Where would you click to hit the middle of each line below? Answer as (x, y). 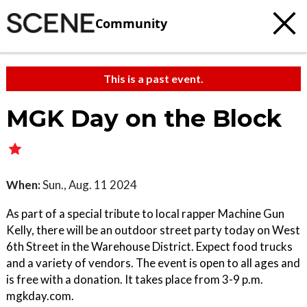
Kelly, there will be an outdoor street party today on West (153, 230)
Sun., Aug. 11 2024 (89, 185)
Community (131, 23)
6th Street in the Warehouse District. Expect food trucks (149, 246)
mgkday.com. (40, 296)
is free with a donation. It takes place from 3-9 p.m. (135, 279)
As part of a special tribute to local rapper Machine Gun (145, 213)
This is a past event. (153, 78)
